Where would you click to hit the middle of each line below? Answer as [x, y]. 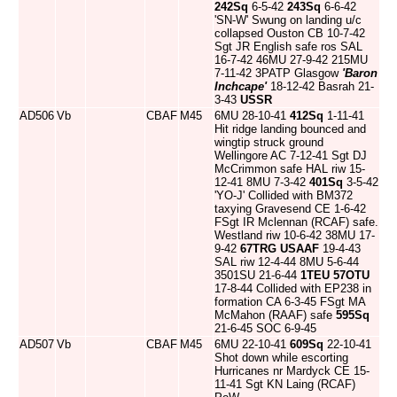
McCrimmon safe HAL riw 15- [290, 169]
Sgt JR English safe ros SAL [288, 47]
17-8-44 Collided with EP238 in [293, 288]
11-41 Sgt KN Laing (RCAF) [285, 384]
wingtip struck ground [269, 142]
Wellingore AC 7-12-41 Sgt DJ [291, 156]
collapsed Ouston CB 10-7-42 [290, 33]
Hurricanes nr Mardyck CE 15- [292, 371]
